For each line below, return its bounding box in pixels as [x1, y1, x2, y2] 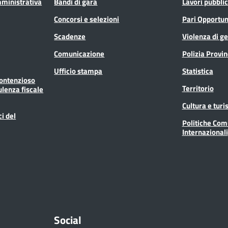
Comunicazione [54, 47, 105, 60]
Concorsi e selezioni [54, 13, 120, 25]
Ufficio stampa [54, 65, 103, 77]
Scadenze [54, 30, 86, 42]
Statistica [182, 65, 213, 77]
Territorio [182, 82, 214, 94]
